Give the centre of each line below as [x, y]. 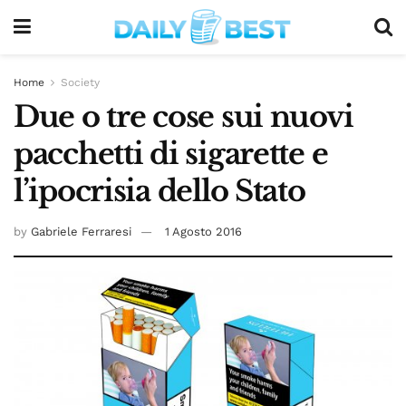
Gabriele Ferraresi [81, 231]
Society [80, 82]
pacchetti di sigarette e [171, 154]
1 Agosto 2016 [203, 231]
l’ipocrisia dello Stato [159, 191]
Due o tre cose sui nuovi [184, 117]
